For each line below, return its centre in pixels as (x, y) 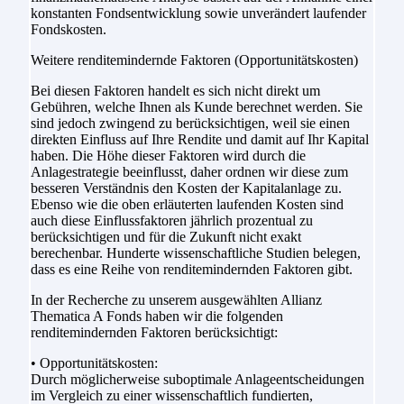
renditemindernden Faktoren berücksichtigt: (154, 332)
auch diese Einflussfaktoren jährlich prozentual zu (171, 220)
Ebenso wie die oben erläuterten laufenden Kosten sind (187, 204)
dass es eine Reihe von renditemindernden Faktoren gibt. (191, 269)
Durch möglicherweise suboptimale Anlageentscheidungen (197, 379)
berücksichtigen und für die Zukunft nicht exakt (165, 236)
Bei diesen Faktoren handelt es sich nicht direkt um (175, 90)
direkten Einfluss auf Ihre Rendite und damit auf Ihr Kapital (199, 139)
